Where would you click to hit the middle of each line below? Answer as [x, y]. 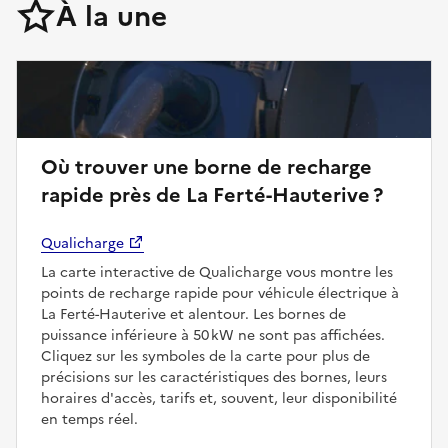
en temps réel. [89, 419]
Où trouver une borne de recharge [206, 166]
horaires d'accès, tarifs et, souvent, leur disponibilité [219, 398]
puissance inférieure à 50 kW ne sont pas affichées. [213, 335]
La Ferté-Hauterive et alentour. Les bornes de [193, 314]
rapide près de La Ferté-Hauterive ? [212, 194]
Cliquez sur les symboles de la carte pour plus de [205, 356]
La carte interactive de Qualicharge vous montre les [217, 272]
